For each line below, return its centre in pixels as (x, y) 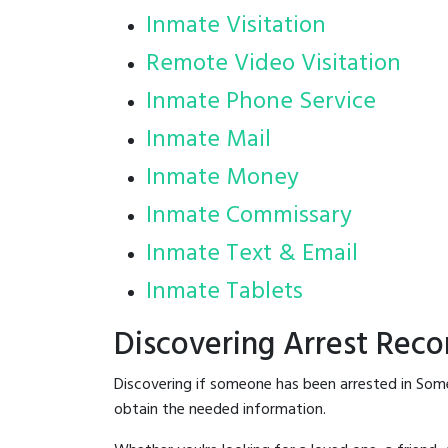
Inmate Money (222, 178)
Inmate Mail (208, 140)
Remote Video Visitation (273, 64)
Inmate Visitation (236, 26)
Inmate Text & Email (252, 254)
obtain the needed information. (220, 410)
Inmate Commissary (249, 216)
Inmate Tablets (224, 292)
